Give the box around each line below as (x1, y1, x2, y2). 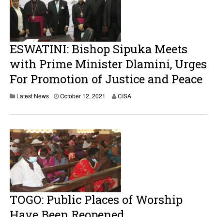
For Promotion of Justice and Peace (10, 71, 202, 87)
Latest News (16, 92, 49, 100)
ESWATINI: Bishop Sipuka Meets (10, 41, 187, 57)
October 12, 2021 (60, 92, 106, 100)
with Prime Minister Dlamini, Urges (10, 56, 207, 72)
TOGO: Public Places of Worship (10, 192, 183, 207)
